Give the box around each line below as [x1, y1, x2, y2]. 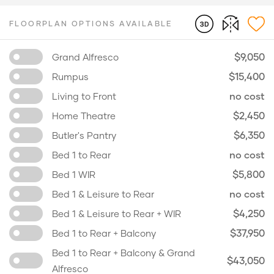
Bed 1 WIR [52, 169, 95, 180]
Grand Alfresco [52, 51, 119, 62]
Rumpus [52, 71, 89, 82]
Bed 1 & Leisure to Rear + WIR [52, 208, 181, 219]
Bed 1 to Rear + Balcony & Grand [52, 247, 195, 258]
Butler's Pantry [52, 130, 116, 141]
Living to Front [52, 91, 116, 102]
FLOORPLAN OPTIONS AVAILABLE [9, 19, 172, 28]
